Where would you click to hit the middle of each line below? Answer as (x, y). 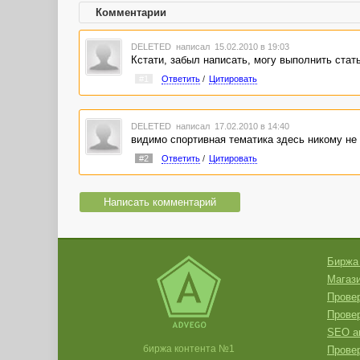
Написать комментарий (160, 202)
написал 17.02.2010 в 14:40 (231, 126)
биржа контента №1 (188, 349)
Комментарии (131, 12)
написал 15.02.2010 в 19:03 (231, 47)
